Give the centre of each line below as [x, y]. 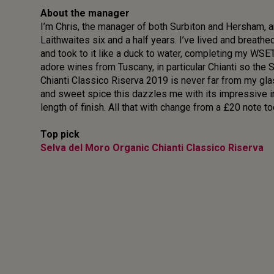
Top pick [60, 135]
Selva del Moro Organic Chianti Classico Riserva [152, 148]
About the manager [85, 13]
